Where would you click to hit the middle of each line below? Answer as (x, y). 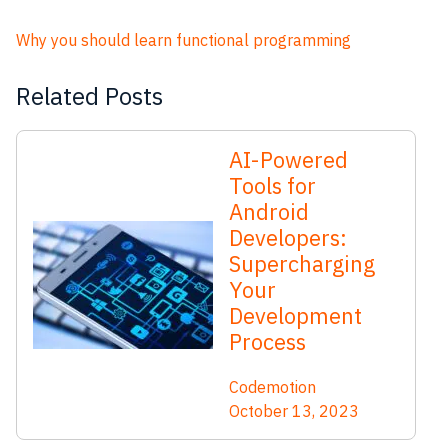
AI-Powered (288, 159)
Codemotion (272, 387)
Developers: (288, 237)
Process (267, 341)
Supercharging (302, 263)
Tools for (272, 185)
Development (295, 315)
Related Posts (89, 96)
